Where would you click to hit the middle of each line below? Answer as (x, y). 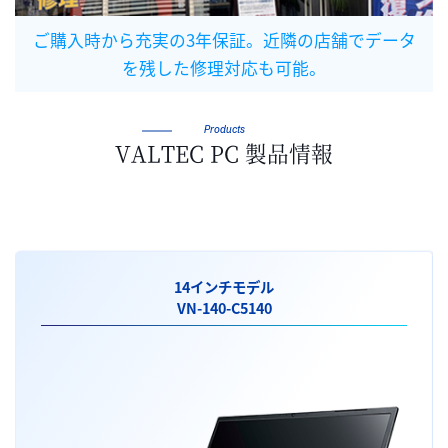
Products (224, 130)
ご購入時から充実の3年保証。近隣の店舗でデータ (224, 40)
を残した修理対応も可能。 (224, 68)
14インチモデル (224, 287)
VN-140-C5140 (224, 308)
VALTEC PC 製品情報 (224, 153)
